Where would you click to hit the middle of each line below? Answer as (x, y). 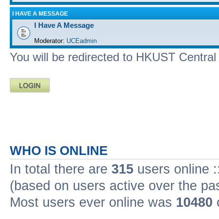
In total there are (61, 169)
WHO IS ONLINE (59, 150)
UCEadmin (82, 41)
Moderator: (49, 41)
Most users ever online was (93, 202)
